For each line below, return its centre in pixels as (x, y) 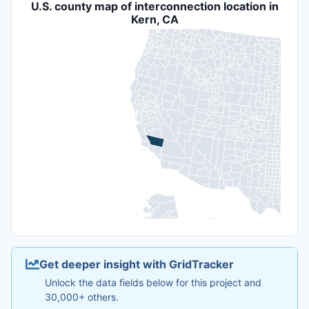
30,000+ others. (82, 297)
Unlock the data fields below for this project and (153, 282)
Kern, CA (154, 19)
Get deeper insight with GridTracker (137, 264)
